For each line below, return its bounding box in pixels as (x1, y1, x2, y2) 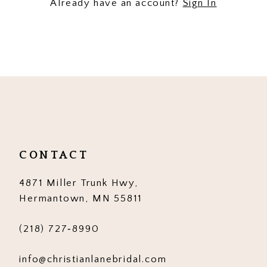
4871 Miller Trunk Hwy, (19, 177, 138, 188)
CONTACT (19, 148, 89, 162)
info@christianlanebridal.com (19, 254, 167, 265)
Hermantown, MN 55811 (19, 193, 143, 204)
